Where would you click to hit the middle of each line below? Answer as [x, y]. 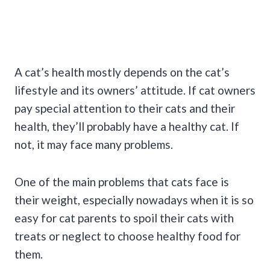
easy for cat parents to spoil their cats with [124, 218]
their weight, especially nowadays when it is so [134, 199]
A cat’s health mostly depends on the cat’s [122, 72]
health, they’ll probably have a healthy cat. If [127, 126]
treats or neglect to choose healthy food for [127, 236]
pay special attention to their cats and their [125, 108]
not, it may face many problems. [94, 144]
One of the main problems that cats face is [122, 181]
